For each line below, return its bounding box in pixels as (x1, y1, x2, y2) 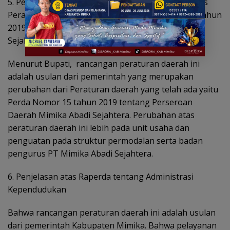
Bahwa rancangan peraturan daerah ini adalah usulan (8, 207, 216, 218)
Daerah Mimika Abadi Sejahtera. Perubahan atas (8, 109, 195, 121)
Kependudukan (8, 184, 66, 195)
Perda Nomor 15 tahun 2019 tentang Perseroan (8, 97, 193, 108)
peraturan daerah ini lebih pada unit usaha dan (8, 122, 189, 133)
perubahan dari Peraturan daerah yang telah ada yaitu (8, 84, 218, 95)
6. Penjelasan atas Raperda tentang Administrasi (8, 171, 194, 182)
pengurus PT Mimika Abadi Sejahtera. (8, 148, 153, 159)
